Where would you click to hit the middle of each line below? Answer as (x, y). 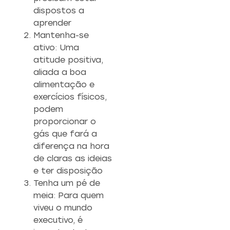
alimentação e (64, 85)
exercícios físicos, (70, 97)
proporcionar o (65, 122)
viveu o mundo (63, 208)
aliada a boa (60, 72)
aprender (52, 23)
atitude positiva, (68, 60)
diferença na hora (71, 146)
